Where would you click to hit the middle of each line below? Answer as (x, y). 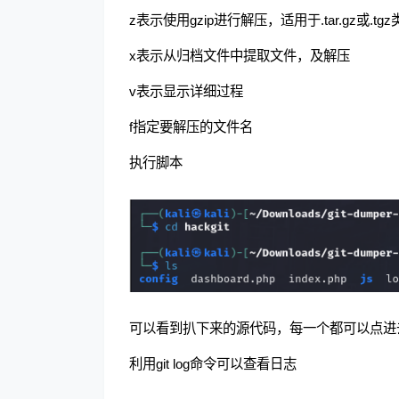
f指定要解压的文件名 (191, 127)
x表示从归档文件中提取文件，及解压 (240, 56)
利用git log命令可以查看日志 (213, 364)
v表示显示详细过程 (186, 92)
